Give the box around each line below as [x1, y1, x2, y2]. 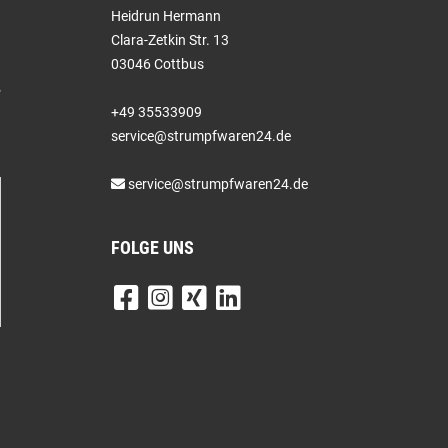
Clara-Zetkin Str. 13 [111, 32, 229, 48]
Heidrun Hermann [111, 8, 221, 24]
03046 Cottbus [111, 56, 204, 72]
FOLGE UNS [111, 237, 194, 258]
